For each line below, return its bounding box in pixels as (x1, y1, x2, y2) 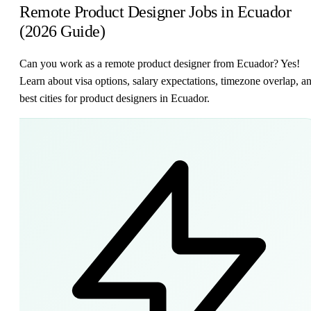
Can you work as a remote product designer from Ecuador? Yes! (19, 57, 300, 69)
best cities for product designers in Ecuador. (19, 92, 210, 104)
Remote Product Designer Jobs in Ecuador (19, 2, 292, 21)
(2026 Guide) (19, 22, 106, 40)
